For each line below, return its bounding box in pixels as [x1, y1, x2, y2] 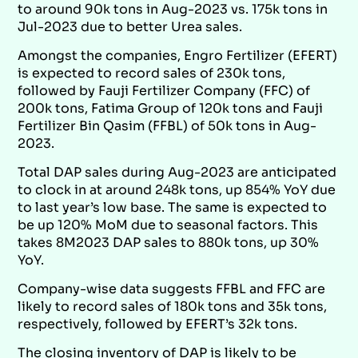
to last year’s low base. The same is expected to [18, 198, 328, 216]
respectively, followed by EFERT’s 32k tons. [18, 315, 298, 332]
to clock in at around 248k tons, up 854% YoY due [18, 181, 336, 198]
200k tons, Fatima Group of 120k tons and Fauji [18, 99, 324, 117]
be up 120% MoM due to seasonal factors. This [18, 216, 319, 233]
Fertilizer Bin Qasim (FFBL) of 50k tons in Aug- [18, 117, 317, 134]
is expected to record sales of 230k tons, [18, 64, 286, 82]
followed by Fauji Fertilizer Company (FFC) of [18, 82, 311, 99]
